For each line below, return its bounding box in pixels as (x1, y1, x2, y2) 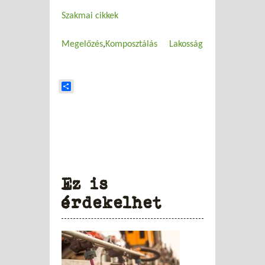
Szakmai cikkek (62, 11, 118, 21)
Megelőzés (62, 39, 103, 49)
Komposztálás (105, 39, 157, 49)
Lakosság (169, 39, 203, 49)
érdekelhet (62, 193, 162, 212)
